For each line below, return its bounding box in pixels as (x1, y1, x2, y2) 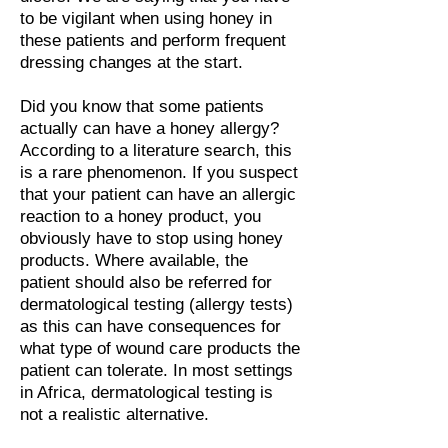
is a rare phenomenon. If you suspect (20, 163, 298, 182)
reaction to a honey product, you (20, 207, 261, 226)
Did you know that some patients (20, 97, 264, 116)
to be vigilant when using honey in (20, 9, 272, 28)
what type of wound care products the (20, 339, 300, 358)
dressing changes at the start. (20, 53, 248, 72)
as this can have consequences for (20, 317, 281, 336)
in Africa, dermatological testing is (20, 383, 273, 402)
